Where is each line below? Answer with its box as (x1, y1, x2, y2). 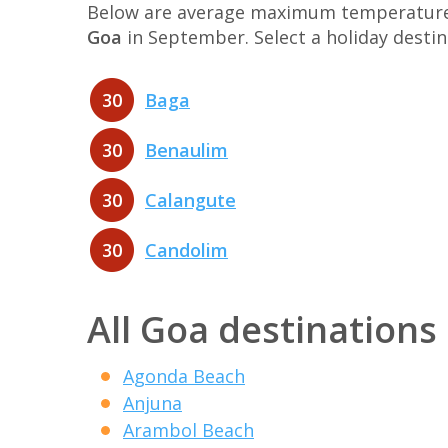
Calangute (145, 188, 236, 213)
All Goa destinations (87, 304, 437, 354)
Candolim (145, 238, 228, 263)
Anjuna (123, 390, 182, 415)
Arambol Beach (123, 417, 254, 442)
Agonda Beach (123, 363, 245, 388)
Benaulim (145, 138, 228, 163)
